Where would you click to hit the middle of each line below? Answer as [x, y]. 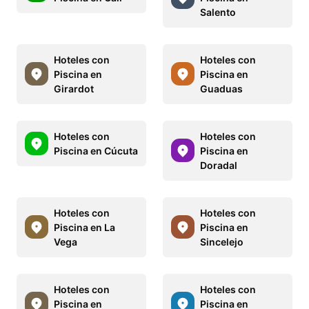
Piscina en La [84, 227]
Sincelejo [222, 241]
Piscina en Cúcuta [96, 150]
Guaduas [221, 88]
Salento [218, 12]
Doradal [219, 165]
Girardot [74, 88]
